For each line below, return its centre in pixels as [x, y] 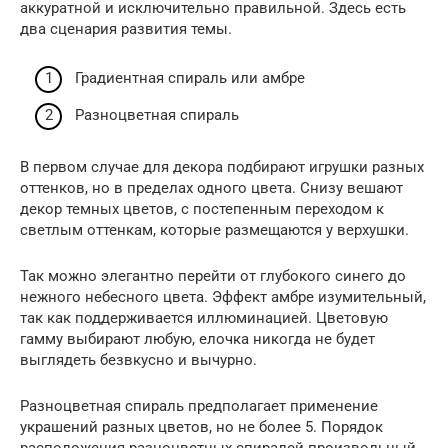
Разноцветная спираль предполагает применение [199, 406]
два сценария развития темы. [126, 29]
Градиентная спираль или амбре [190, 77]
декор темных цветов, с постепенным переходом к [202, 209]
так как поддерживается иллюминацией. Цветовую [204, 318]
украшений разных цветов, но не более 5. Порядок [201, 427]
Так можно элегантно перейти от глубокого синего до [213, 276]
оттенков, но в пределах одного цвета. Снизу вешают [211, 188]
